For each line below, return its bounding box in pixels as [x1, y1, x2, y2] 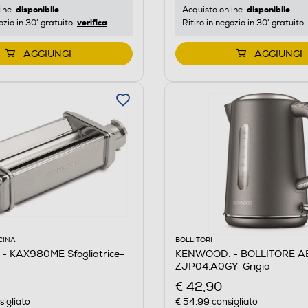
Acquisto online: [181, 4, 247, 15]
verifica [77, 16, 107, 28]
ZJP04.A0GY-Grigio [175, 260, 269, 272]
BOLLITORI [175, 235, 212, 244]
